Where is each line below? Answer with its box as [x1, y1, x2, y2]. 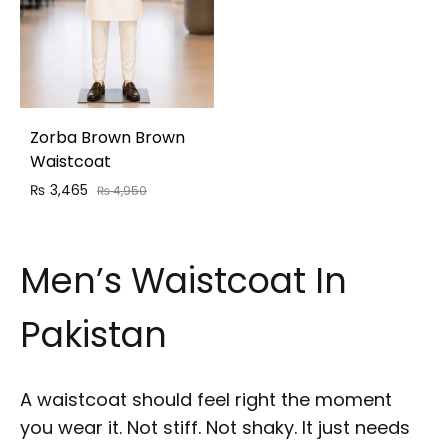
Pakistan [20, 310, 167, 360]
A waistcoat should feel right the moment [20, 386, 392, 412]
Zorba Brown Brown [30, 125, 185, 149]
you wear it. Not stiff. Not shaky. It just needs [20, 414, 410, 440]
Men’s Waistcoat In [20, 256, 347, 306]
